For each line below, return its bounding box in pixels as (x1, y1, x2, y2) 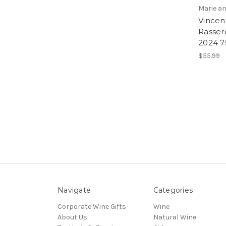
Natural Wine (153, 213, 196, 222)
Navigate (58, 186, 91, 195)
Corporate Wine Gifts (58, 202, 126, 211)
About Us (58, 213, 87, 222)
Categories (153, 186, 193, 195)
